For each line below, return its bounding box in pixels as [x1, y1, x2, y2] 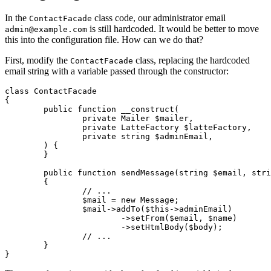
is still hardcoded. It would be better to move [87, 24, 259, 34]
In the [5, 13, 29, 24]
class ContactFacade [5, 87, 97, 96]
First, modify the [5, 55, 70, 66]
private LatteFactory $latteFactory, [5, 123, 82, 132]
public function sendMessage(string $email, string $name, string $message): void [5, 168, 44, 178]
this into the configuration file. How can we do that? [5, 34, 203, 45]
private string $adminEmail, [5, 132, 82, 142]
